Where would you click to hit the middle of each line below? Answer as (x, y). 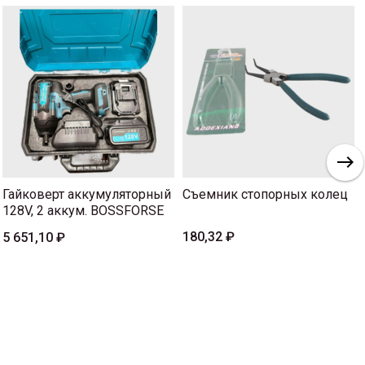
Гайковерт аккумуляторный (87, 194)
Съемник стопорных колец (265, 194)
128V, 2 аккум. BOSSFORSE (83, 210)
